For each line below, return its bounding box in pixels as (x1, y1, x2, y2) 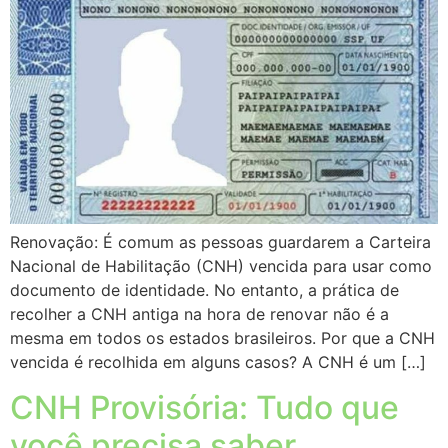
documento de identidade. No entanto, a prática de (10, 280, 399, 301)
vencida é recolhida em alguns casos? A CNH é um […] (10, 352, 426, 373)
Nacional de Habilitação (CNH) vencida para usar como (10, 256, 432, 277)
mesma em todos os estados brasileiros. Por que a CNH (10, 328, 435, 349)
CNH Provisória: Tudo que (10, 387, 399, 427)
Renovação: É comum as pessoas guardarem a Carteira (10, 232, 431, 253)
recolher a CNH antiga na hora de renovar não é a (10, 304, 389, 325)
